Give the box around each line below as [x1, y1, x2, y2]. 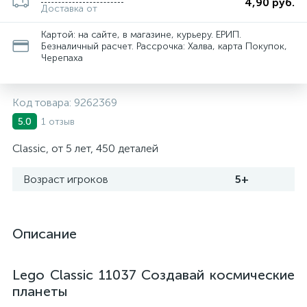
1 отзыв [41, 115, 75, 127]
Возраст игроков [23, 173, 108, 186]
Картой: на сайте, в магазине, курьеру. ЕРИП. [41, 29, 241, 40]
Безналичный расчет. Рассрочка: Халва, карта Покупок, [41, 40, 287, 52]
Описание [12, 225, 77, 242]
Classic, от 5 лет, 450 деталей [12, 142, 158, 155]
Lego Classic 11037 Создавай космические [12, 267, 295, 283]
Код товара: [12, 96, 74, 109]
